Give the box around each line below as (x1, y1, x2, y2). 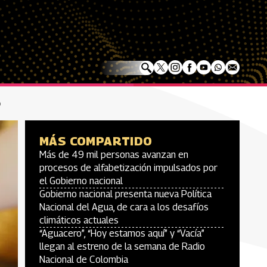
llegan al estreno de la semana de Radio (39, 241, 205, 252)
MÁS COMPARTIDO (39, 134, 153, 148)
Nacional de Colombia (39, 254, 128, 265)
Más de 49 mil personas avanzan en (39, 149, 188, 160)
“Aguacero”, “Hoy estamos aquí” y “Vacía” (39, 228, 204, 239)
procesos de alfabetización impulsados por (39, 162, 218, 173)
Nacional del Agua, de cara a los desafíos (39, 201, 209, 213)
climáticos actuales (39, 215, 119, 226)
